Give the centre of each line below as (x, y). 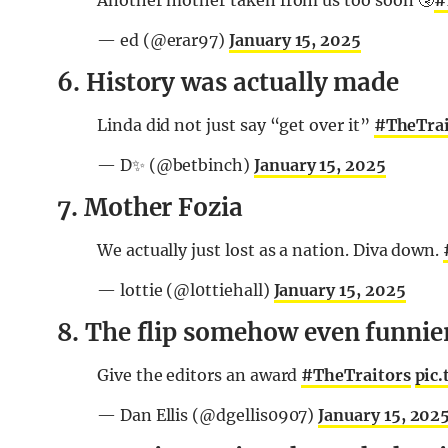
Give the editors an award (199, 375)
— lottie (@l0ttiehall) (185, 290)
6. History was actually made (228, 83)
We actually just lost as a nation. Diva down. (270, 250)
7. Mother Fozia (150, 208)
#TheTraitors (356, 375)
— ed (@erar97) (163, 40)
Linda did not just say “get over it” (235, 125)
